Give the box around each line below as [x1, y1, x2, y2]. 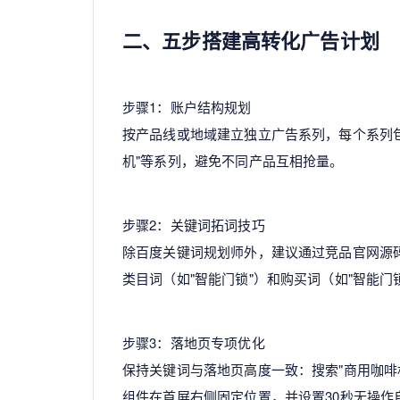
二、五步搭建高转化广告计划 [122, 25, 379, 54]
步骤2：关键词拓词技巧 [122, 214, 265, 234]
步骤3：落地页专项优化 [122, 332, 265, 352]
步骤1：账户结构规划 [122, 96, 252, 116]
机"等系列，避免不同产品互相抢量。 [122, 150, 344, 170]
